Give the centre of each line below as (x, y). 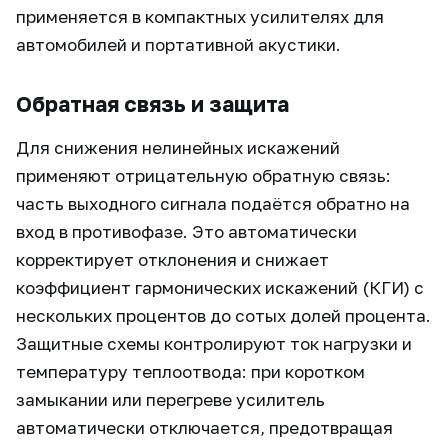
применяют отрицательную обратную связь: (203, 175)
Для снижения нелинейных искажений (178, 147)
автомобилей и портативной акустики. (178, 44)
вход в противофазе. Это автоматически (186, 231)
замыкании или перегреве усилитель (170, 399)
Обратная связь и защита (152, 104)
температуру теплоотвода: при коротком (190, 371)
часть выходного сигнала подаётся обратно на (213, 203)
